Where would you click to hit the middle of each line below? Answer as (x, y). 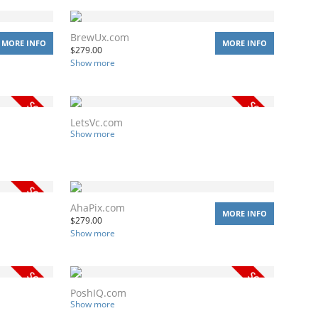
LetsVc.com (97, 122)
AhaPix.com (98, 207)
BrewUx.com (100, 37)
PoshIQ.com (98, 292)
